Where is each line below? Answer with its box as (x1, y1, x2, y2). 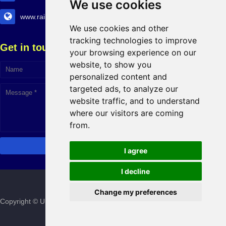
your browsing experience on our (69, 47, 196, 58)
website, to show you (69, 60, 151, 70)
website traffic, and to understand (69, 96, 200, 106)
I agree (124, 146, 147, 155)
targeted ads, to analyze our (69, 84, 178, 94)
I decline (121, 167, 150, 176)
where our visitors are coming (69, 108, 184, 118)
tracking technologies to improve (69, 35, 197, 45)
